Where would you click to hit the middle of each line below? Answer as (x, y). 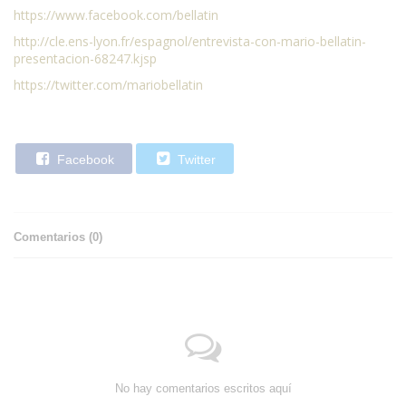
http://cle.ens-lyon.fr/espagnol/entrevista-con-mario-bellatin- (190, 42)
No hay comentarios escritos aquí (203, 389)
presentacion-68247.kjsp (85, 59)
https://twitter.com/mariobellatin (108, 85)
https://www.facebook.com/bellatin (116, 15)
